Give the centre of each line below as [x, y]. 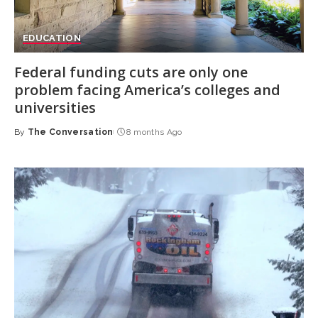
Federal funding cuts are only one [131, 72]
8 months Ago [154, 132]
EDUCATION [52, 38]
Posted [31, 138]
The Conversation [70, 132]
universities [55, 107]
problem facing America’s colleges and [147, 89]
